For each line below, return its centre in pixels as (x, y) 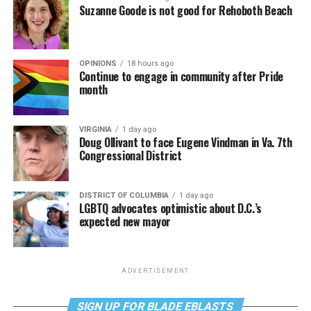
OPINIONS (98, 63)
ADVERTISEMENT (155, 270)
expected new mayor (125, 221)
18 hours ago (150, 63)
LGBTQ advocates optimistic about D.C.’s (170, 208)
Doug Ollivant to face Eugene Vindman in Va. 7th (185, 142)
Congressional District (130, 155)
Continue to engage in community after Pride (181, 76)
